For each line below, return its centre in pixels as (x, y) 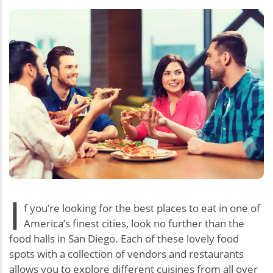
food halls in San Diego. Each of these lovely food (124, 238)
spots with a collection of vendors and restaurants (126, 253)
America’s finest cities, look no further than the (134, 223)
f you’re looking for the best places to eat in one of (142, 208)
